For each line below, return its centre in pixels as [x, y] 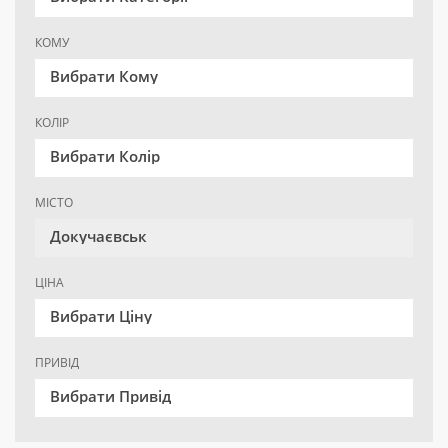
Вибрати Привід [110, 396]
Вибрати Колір [105, 156]
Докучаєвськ [98, 236]
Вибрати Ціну [101, 316]
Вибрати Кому [104, 76]
